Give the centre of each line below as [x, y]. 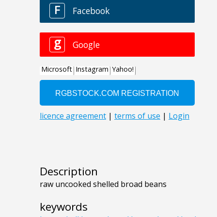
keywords [64, 207]
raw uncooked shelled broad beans [103, 184]
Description [69, 171]
